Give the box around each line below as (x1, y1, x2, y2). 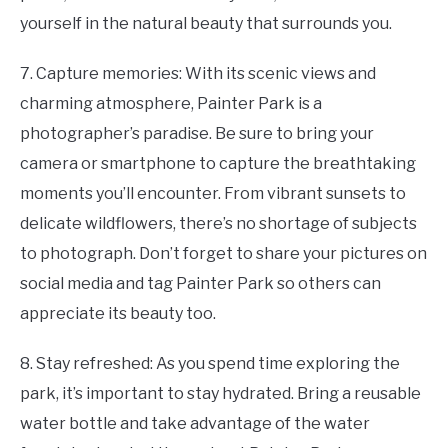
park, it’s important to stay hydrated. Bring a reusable (20, 383, 421, 403)
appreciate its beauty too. (20, 303, 216, 323)
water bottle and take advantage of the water (20, 413, 370, 433)
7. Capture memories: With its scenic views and (20, 63, 376, 83)
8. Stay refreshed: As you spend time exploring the (20, 353, 400, 373)
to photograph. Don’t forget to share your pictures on (20, 243, 427, 263)
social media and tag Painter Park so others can (20, 273, 381, 293)
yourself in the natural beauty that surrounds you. (20, 13, 392, 33)
